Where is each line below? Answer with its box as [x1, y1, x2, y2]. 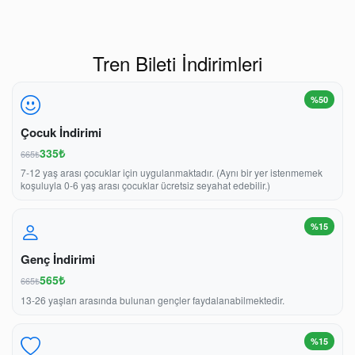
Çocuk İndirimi [21, 123, 101, 141]
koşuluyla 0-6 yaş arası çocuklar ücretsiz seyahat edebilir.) [21, 178, 270, 193]
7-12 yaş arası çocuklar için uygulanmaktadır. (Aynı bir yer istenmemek [21, 166, 323, 180]
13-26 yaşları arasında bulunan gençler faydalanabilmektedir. [21, 292, 284, 307]
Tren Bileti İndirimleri [93, 48, 262, 77]
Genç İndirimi [21, 250, 95, 269]
